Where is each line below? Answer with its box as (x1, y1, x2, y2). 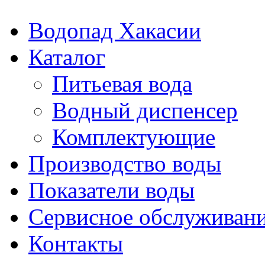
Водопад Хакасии (28, 17, 201, 43)
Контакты (28, 230, 123, 256)
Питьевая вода (52, 70, 192, 96)
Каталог (28, 44, 105, 70)
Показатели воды (28, 177, 195, 203)
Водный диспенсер (52, 97, 238, 123)
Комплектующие (52, 124, 215, 150)
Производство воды (28, 150, 221, 176)
